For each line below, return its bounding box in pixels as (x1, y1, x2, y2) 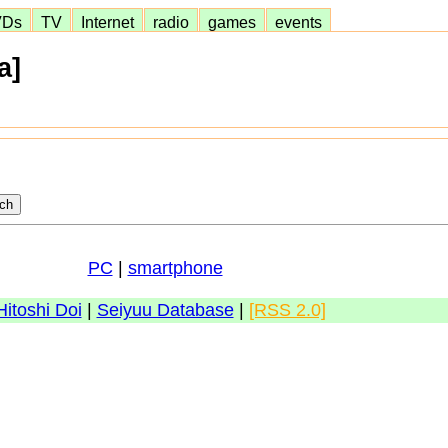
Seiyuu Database (96, 300, 234, 320)
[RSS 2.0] (248, 300, 326, 320)
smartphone (127, 258, 223, 278)
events (267, 13, 330, 31)
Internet (73, 13, 142, 31)
